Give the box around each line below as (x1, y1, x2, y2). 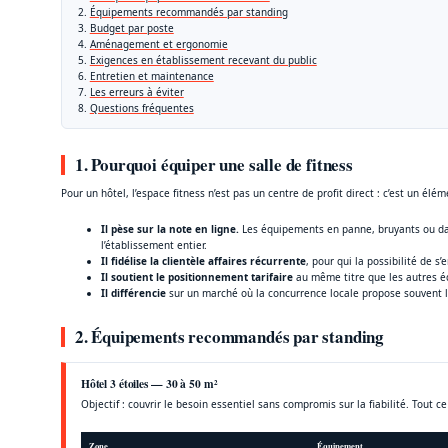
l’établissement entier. (100, 237, 207, 252)
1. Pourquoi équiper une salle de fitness (74, 151, 353, 177)
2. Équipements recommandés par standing (74, 323, 385, 349)
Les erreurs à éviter (89, 85, 184, 99)
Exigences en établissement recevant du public (89, 53, 317, 67)
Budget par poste (89, 21, 174, 35)
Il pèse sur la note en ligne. (100, 221, 239, 236)
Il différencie (100, 285, 166, 300)
